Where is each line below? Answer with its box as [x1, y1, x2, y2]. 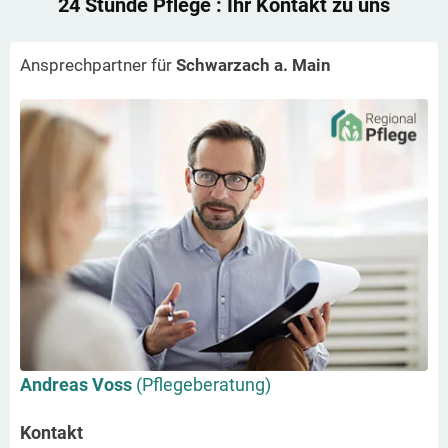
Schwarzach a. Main [176, 54, 331, 75]
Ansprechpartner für [20, 54, 176, 75]
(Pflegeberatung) [136, 373, 271, 395]
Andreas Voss [20, 373, 136, 395]
